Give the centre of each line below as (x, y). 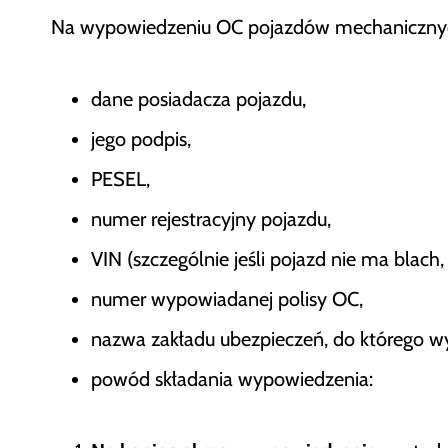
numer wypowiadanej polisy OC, (227, 299)
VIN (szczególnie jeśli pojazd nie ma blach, (267, 259)
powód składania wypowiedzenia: (232, 379)
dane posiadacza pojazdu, (198, 99)
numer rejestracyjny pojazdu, (211, 219)
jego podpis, (141, 139)
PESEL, (120, 179)
